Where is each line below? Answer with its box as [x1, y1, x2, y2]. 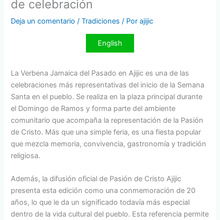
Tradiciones [82, 16, 120, 26]
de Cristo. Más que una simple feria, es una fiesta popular [11, 127, 201, 137]
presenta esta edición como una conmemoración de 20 [11, 186, 196, 195]
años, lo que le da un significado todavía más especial [11, 197, 190, 207]
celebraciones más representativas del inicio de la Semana [11, 80, 205, 89]
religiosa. [11, 151, 41, 160]
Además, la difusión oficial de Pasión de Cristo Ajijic [11, 174, 182, 183]
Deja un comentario [11, 16, 76, 26]
